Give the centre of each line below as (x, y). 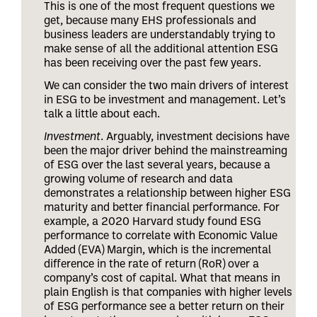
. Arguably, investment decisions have (195, 136)
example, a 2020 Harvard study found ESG (152, 221)
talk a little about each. (102, 113)
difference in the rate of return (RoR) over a (151, 263)
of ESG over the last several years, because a (157, 164)
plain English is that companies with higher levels (168, 292)
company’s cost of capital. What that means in (162, 277)
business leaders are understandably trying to (160, 34)
